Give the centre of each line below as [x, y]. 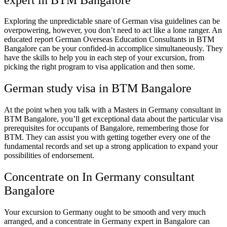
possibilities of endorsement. [49, 156]
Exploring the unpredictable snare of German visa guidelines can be [112, 21]
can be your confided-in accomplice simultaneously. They [130, 49]
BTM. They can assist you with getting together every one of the [107, 137]
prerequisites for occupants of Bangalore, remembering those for [106, 128]
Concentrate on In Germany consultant [99, 177]
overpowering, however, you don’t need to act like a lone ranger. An [113, 30]
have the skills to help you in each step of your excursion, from [104, 58]
